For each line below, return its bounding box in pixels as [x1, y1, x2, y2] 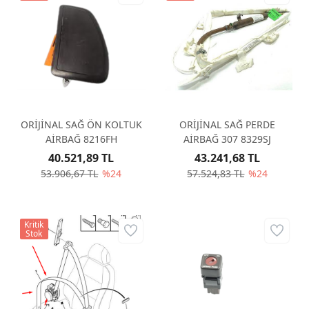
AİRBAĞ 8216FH [45, 132, 117, 146]
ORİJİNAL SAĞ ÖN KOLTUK [20, 117, 142, 131]
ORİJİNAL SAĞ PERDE [179, 117, 276, 131]
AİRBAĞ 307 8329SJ [183, 132, 272, 146]
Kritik [24, 218, 44, 230]
